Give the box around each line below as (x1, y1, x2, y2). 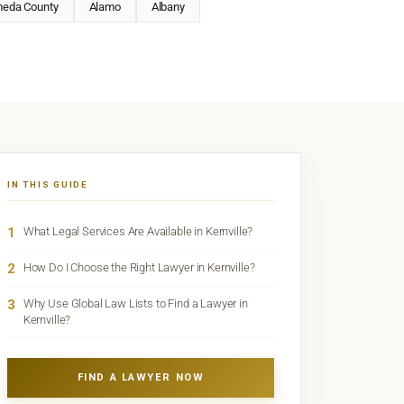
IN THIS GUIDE (6, 179, 89, 190)
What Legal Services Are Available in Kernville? (23, 225, 253, 239)
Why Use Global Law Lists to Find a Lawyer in (23, 297, 248, 311)
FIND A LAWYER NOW (77, 371, 205, 383)
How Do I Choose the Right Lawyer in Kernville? (23, 261, 255, 275)
